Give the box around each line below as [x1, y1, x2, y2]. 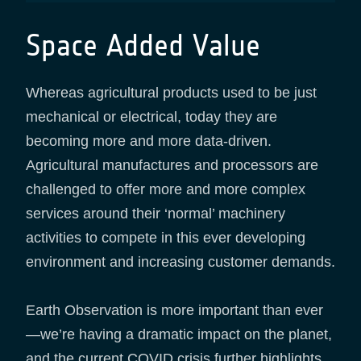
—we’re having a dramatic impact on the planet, [26, 326, 332, 342]
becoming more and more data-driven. [26, 132, 272, 149]
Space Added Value [26, 27, 260, 64]
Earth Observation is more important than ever [26, 301, 323, 318]
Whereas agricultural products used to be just [26, 84, 317, 101]
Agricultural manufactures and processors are [26, 156, 318, 173]
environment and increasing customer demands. [26, 253, 335, 270]
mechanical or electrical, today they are [26, 108, 277, 125]
